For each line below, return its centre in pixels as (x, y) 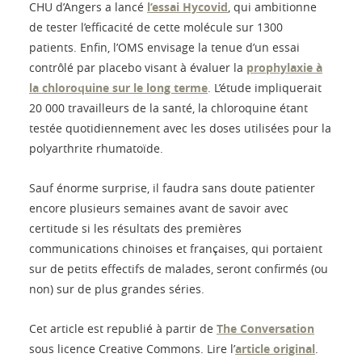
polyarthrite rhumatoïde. (96, 148)
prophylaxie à (284, 67)
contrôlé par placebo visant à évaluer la (138, 67)
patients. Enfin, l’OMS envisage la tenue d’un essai (164, 47)
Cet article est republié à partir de (123, 328)
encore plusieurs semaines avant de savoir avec (159, 208)
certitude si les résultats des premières (135, 228)
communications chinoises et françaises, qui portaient (176, 248)
